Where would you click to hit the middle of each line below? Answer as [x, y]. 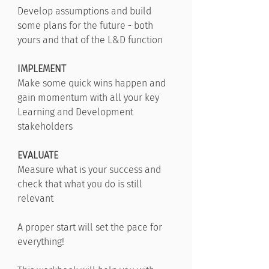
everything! [42, 242]
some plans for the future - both [85, 26]
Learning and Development [75, 112]
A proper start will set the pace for [90, 227]
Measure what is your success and [89, 170]
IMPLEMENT [42, 69]
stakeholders [45, 126]
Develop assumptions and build [84, 11]
